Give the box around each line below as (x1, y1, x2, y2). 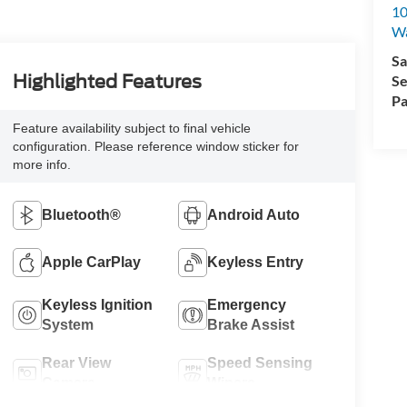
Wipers (207, 374, 256, 391)
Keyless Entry (207, 253, 304, 270)
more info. (12, 157, 71, 172)
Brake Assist (207, 316, 295, 333)
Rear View (41, 354, 111, 371)
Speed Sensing (207, 354, 313, 371)
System (41, 316, 94, 333)
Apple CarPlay (41, 253, 141, 270)
